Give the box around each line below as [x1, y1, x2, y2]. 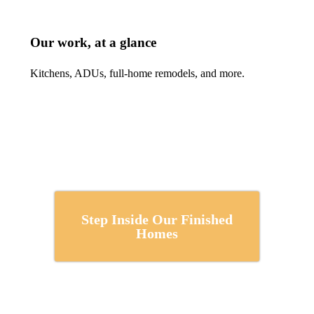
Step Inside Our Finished [81, 212, 233, 228]
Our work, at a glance [30, 35, 156, 50]
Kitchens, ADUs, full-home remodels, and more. [30, 67, 245, 80]
